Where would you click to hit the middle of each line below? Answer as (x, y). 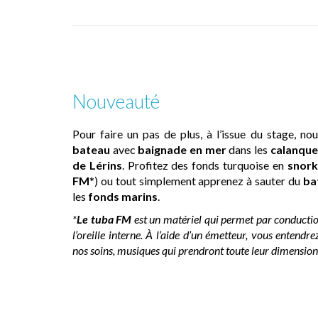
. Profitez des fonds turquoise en (204, 165)
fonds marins (123, 197)
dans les (248, 150)
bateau (91, 150)
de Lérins (97, 165)
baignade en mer (182, 150)
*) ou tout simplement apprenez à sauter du (196, 181)
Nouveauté (116, 102)
